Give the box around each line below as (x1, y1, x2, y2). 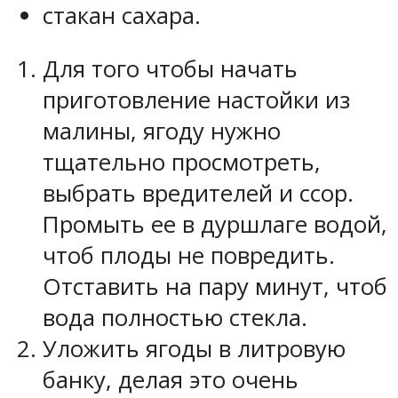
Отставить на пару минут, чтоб (43, 271, 387, 303)
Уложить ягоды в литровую (43, 333, 346, 365)
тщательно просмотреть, (43, 147, 321, 179)
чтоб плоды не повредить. (43, 240, 335, 272)
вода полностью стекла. (43, 302, 307, 334)
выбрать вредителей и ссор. (43, 178, 354, 210)
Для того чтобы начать (43, 53, 298, 85)
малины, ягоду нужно (43, 115, 281, 147)
